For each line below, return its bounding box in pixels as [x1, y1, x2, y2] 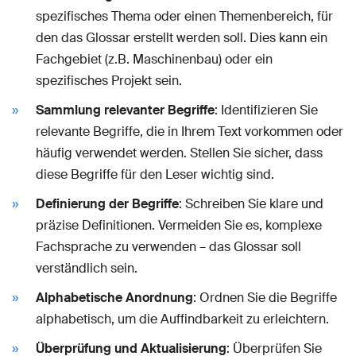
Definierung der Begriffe [36, 195, 179, 212]
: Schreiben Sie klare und [179, 195, 323, 212]
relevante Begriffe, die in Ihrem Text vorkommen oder [36, 122, 343, 140]
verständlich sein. [36, 259, 137, 277]
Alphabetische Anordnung [36, 288, 193, 306]
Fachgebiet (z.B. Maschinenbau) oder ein [36, 50, 273, 68]
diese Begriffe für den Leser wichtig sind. [36, 165, 274, 183]
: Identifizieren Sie [215, 101, 318, 118]
